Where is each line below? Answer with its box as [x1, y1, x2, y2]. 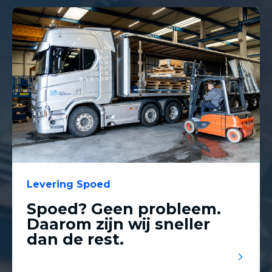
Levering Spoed [27, 178, 110, 190]
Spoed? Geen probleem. [27, 200, 221, 218]
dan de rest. [27, 230, 124, 248]
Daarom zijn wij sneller [27, 215, 210, 233]
